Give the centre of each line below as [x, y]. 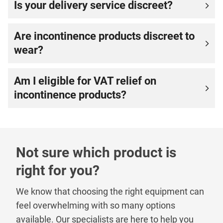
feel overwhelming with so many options [96, 205]
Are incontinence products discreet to [104, 36]
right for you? [58, 170]
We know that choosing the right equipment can [110, 191]
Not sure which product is [96, 153]
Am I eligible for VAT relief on [85, 81]
